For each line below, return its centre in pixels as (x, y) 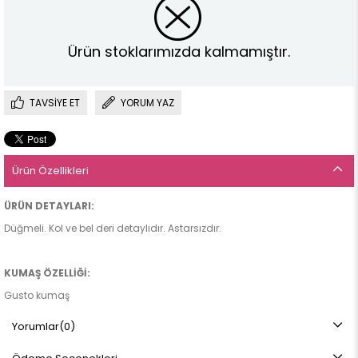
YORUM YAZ (147, 103)
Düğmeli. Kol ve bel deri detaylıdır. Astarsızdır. (113, 229)
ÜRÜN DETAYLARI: (49, 206)
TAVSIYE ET (55, 103)
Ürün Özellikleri (50, 171)
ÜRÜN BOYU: (36, 340)
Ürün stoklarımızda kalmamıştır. (179, 51)
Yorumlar (36, 327)
